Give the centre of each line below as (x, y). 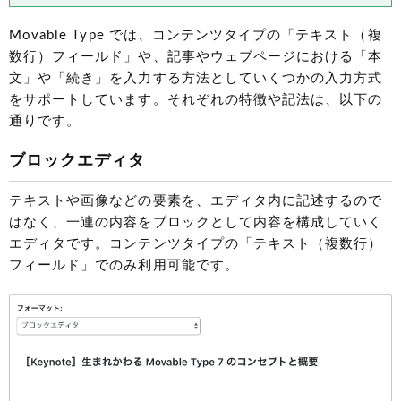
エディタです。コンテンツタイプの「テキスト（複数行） (196, 244)
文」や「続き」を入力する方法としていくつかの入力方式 (196, 79)
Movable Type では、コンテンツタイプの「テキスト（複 (196, 36)
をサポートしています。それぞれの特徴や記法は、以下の (196, 100)
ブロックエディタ (77, 162)
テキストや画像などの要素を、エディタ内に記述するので (196, 201)
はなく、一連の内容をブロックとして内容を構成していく (196, 223)
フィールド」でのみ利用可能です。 (124, 266)
